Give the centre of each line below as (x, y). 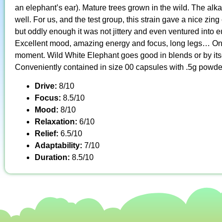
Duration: (53, 157)
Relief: (48, 133)
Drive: (47, 86)
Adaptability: (59, 145)
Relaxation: (57, 121)
